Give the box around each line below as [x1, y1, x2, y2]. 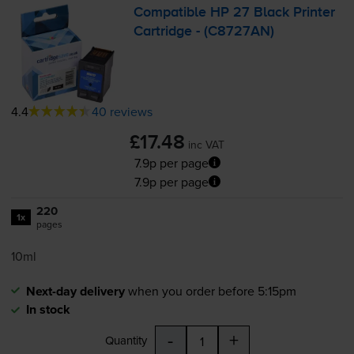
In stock [25, 299, 70, 318]
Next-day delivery [25, 281, 125, 300]
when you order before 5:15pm [127, 281, 296, 299]
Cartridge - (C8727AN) [134, 24, 275, 40]
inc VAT [188, 136, 224, 153]
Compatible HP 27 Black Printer [134, 6, 336, 21]
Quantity [104, 331, 147, 348]
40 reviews [91, 102, 153, 120]
